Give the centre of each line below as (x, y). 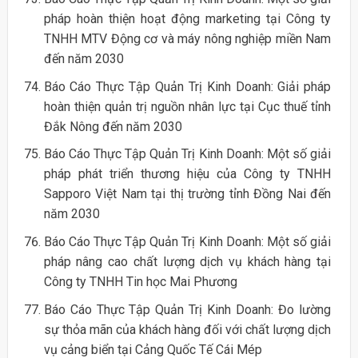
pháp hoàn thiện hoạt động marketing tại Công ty (187, 19)
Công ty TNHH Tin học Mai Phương (140, 282)
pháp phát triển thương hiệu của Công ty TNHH (187, 174)
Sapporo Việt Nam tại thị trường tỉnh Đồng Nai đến (187, 194)
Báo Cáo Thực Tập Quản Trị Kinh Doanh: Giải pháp (187, 86)
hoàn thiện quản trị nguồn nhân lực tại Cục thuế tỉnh (187, 106)
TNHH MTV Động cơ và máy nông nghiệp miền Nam (187, 39)
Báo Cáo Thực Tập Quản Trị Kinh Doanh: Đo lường (187, 309)
